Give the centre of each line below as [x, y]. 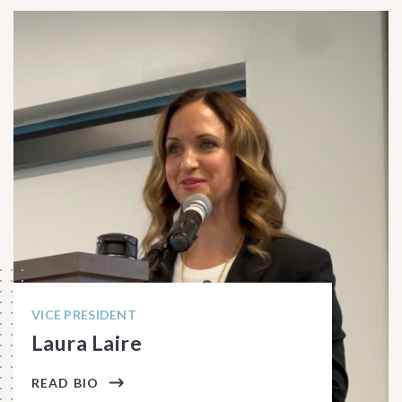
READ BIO [65, 383]
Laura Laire [87, 343]
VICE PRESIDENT [84, 315]
